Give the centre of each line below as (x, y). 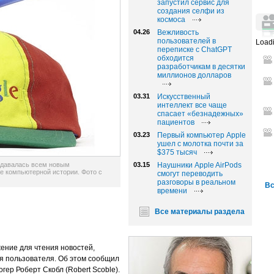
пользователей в (187, 41)
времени (173, 191)
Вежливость (178, 32)
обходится (176, 58)
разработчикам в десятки (201, 67)
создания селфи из (191, 11)
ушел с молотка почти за (200, 144)
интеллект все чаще (192, 105)
